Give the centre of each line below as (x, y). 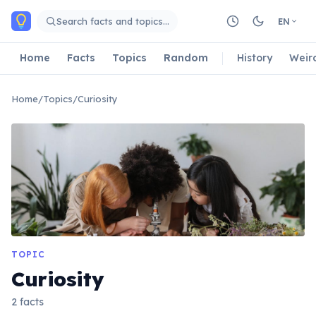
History (255, 57)
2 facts (28, 302)
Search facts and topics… (113, 21)
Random (186, 57)
